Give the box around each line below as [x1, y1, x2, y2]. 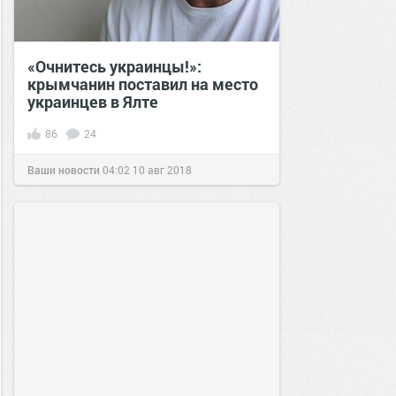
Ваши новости [27, 163, 100, 177]
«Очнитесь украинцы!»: [27, 56, 202, 77]
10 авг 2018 [133, 163, 192, 177]
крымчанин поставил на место [27, 73, 258, 95]
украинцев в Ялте [27, 91, 158, 112]
